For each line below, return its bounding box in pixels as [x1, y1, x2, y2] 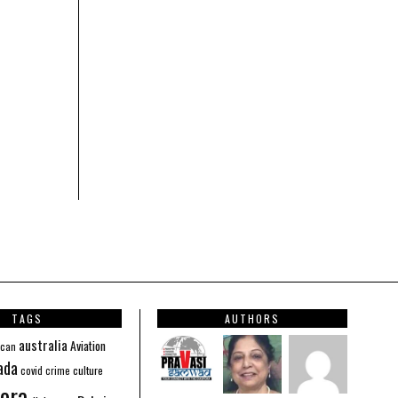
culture [73, 362, 103, 378]
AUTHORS [225, 310, 280, 326]
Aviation [70, 336, 106, 354]
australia [19, 334, 68, 354]
